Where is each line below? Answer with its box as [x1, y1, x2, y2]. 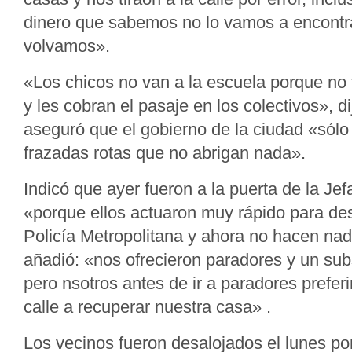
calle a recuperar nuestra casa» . [24, 297, 271, 317]
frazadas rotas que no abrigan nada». [24, 143, 306, 163]
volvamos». [24, 36, 110, 56]
